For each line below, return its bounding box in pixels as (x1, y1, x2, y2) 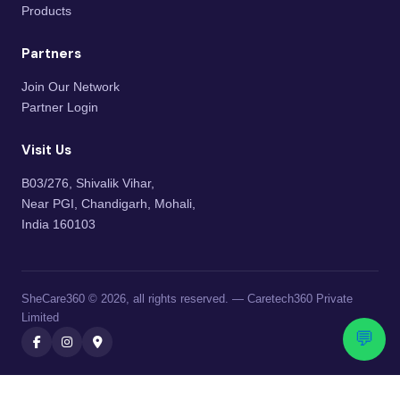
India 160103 (21, 217, 96, 231)
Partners (21, 45, 81, 62)
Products (21, 4, 71, 18)
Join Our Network (21, 79, 120, 94)
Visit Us (21, 141, 71, 159)
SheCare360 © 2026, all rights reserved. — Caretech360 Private (21, 292, 353, 305)
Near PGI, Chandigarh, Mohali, (21, 196, 196, 211)
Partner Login (21, 100, 98, 114)
